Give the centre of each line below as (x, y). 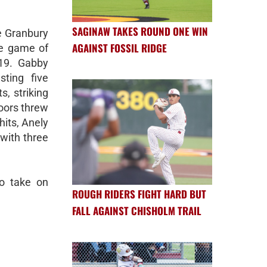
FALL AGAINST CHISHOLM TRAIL (137, 210)
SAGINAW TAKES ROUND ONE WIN (140, 32)
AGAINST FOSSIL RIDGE (119, 48)
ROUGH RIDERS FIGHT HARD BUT (139, 194)
